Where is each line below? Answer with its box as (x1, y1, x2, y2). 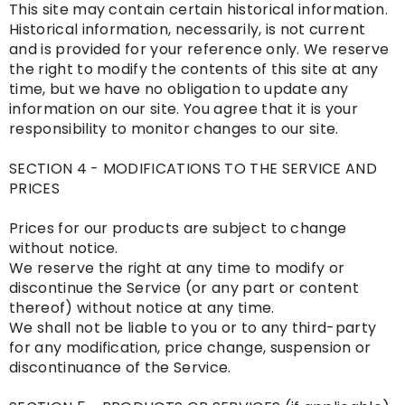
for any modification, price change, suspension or (9, 337, 372, 359)
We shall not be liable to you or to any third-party (9, 317, 377, 339)
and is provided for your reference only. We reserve (9, 39, 390, 61)
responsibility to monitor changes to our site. (9, 118, 339, 140)
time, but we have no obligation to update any (9, 79, 349, 100)
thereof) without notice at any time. (9, 297, 275, 319)
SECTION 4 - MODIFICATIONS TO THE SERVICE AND (9, 158, 378, 180)
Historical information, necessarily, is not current (9, 19, 366, 41)
